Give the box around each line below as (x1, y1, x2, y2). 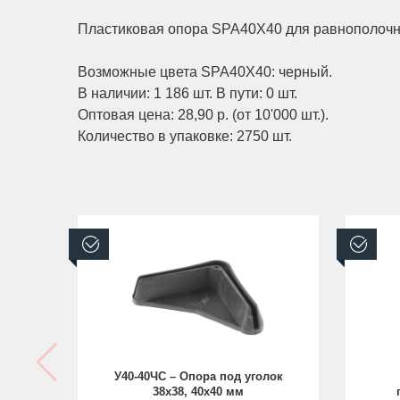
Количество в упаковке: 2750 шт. (78, 129, 292, 144)
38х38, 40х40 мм (153, 385, 244, 398)
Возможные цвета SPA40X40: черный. (78, 64, 332, 79)
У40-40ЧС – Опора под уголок (113, 370, 283, 383)
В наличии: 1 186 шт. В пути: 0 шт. (78, 86, 297, 101)
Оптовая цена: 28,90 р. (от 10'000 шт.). (78, 107, 329, 122)
